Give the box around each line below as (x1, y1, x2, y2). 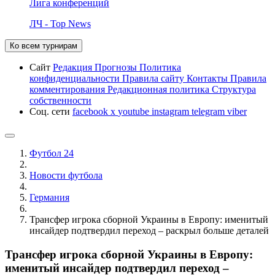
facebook (72, 106, 110, 117)
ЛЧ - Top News (29, 18, 91, 29)
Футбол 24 (29, 147, 74, 158)
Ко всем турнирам (10, 41, 77, 50)
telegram (192, 106, 227, 117)
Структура (212, 83, 256, 95)
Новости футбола (29, 169, 103, 180)
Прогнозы (95, 61, 139, 72)
